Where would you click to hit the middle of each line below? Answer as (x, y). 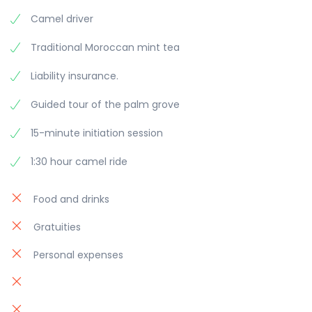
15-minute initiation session (97, 133)
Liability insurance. (75, 76)
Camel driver (62, 19)
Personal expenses (78, 255)
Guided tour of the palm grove (105, 105)
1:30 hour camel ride (79, 162)
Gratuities (57, 227)
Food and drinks (71, 200)
